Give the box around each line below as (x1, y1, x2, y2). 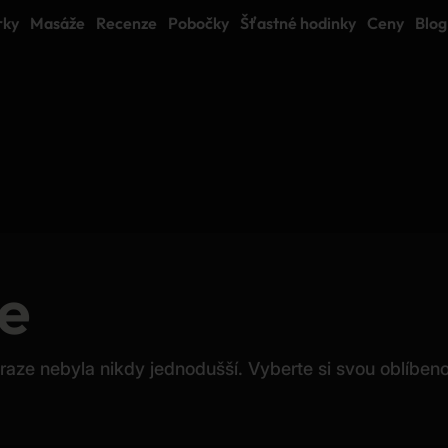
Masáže (30, 13, 85, 33)
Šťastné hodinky (240, 13, 356, 33)
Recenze (96, 13, 157, 33)
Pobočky (168, 13, 229, 33)
